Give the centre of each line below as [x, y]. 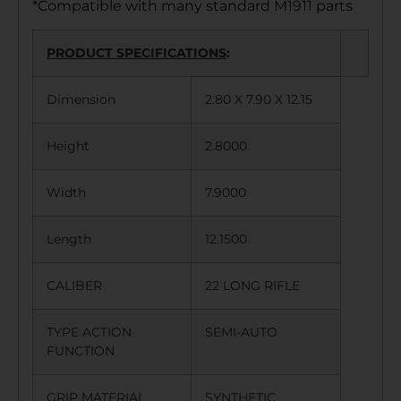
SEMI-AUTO [241, 333]
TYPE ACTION [89, 333]
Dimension [88, 100]
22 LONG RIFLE [252, 286]
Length [76, 239]
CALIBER [81, 286]
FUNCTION [88, 351]
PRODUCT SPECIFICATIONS [137, 53]
